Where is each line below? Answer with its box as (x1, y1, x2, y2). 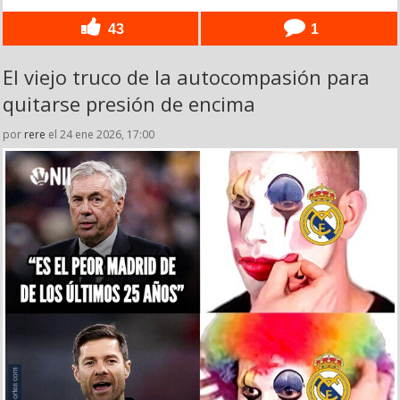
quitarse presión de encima (3, 89, 255, 117)
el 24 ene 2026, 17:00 (46, 126, 154, 142)
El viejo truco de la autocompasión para (3, 62, 370, 90)
